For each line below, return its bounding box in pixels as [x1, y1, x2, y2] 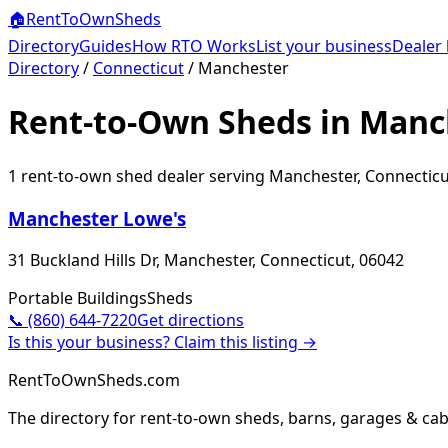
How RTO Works [132, 35, 256, 57]
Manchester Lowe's [8, 205, 186, 231]
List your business [256, 35, 392, 57]
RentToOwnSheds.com [8, 369, 180, 392]
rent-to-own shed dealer [17, 164, 205, 187]
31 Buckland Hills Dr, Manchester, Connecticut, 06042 [8, 249, 404, 272]
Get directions [137, 309, 244, 332]
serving [205, 164, 269, 187]
